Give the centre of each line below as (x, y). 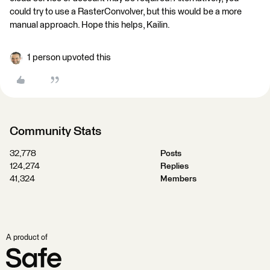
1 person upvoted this (69, 58)
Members (178, 179)
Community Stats (55, 131)
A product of (27, 238)
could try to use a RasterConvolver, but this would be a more (126, 12)
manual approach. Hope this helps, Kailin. (90, 25)
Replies (174, 166)
